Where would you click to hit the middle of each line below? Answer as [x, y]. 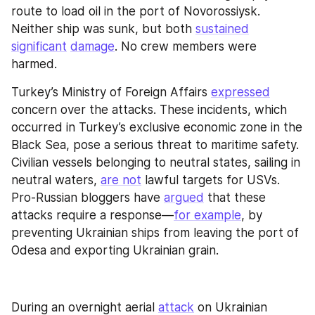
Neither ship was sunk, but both [103, 29]
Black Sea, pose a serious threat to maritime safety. [155, 145]
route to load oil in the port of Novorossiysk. [136, 12]
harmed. [34, 64]
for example [207, 216]
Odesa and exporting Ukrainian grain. [115, 251]
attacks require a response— [92, 216]
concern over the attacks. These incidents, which [149, 110]
